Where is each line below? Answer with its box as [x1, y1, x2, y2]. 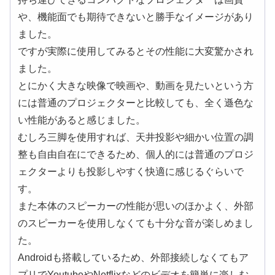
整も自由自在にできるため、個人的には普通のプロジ [18, 149, 254, 160]
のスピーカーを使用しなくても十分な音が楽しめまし [18, 217, 254, 228]
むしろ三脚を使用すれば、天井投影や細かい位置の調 [18, 131, 254, 142]
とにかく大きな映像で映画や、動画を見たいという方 [18, 80, 254, 91]
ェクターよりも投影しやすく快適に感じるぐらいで [18, 166, 244, 177]
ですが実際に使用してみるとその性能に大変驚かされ [18, 45, 254, 56]
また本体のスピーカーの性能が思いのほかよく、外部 [18, 200, 254, 211]
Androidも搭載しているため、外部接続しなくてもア [18, 252, 249, 263]
